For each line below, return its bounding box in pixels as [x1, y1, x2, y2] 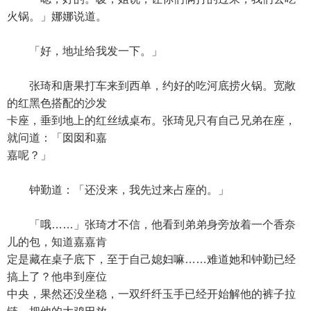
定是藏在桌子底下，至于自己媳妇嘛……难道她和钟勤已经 [7, 253, 296, 265]
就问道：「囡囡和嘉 [7, 132, 107, 144]
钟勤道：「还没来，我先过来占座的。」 [7, 184, 229, 196]
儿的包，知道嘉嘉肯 [7, 236, 107, 248]
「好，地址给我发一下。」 [7, 45, 162, 57]
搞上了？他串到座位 [7, 271, 107, 283]
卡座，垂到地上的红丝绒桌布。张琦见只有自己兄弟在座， [7, 115, 296, 126]
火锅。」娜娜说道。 [7, 10, 107, 22]
